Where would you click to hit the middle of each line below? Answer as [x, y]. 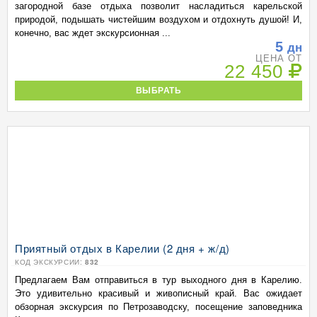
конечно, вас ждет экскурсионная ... [93, 33]
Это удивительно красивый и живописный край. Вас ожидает [158, 293]
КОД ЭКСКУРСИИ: [50, 262]
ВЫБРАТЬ [158, 90]
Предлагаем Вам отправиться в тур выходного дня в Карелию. [158, 280]
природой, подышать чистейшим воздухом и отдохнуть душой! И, [158, 19]
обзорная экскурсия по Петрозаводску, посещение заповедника [158, 307]
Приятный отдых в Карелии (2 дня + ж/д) [122, 248]
